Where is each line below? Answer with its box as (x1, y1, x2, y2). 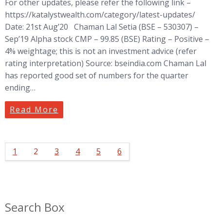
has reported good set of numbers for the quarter (5, 70, 188, 81)
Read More (10, 104, 58, 115)
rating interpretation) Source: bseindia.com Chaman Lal (5, 57, 206, 69)
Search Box (5, 199, 65, 215)
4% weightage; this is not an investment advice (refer (5, 45, 197, 56)
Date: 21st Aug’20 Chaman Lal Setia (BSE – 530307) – (5, 21, 199, 32)
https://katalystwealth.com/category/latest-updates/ (5, 9, 195, 20)
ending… (5, 82, 36, 93)
